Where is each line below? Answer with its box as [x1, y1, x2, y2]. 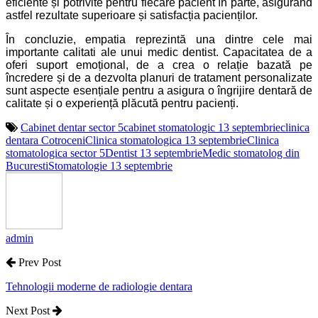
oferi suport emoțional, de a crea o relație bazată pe [6, 59, 312, 72]
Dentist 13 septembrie [105, 147, 202, 160]
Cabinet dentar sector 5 [21, 121, 124, 134]
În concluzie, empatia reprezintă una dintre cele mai [6, 33, 312, 46]
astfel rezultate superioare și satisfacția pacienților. [6, 9, 258, 22]
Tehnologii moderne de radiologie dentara [6, 280, 192, 293]
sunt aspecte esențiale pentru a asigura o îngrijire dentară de [6, 84, 312, 97]
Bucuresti [6, 160, 48, 172]
